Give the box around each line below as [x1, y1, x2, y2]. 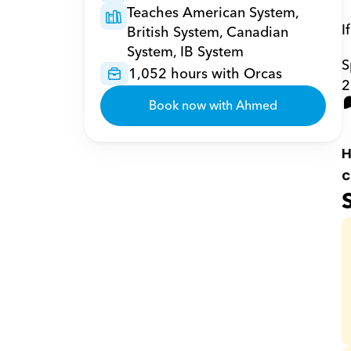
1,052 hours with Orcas [128, 61, 282, 86]
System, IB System [126, 40, 244, 64]
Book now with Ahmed [148, 95, 277, 117]
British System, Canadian [126, 20, 288, 45]
